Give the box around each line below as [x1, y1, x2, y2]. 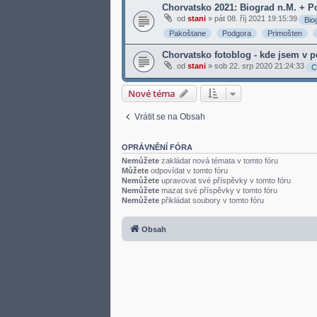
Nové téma [128, 86, 175, 100]
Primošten [267, 28, 302, 38]
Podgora [222, 28, 251, 38]
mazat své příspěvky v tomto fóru [159, 185, 277, 195]
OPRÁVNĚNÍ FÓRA [122, 142, 192, 151]
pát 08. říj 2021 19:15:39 [214, 13, 297, 23]
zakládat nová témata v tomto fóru [159, 156, 278, 165]
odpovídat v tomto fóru [149, 166, 228, 175]
